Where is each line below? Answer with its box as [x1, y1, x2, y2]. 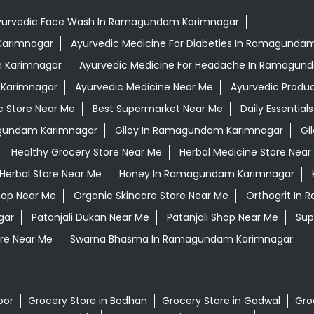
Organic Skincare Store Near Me [73, 189, 228, 203]
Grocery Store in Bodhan [27, 294, 147, 308]
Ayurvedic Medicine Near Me [74, 80, 213, 95]
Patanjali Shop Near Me [166, 210, 278, 225]
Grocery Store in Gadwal [161, 294, 280, 308]
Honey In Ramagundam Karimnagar [118, 167, 294, 182]
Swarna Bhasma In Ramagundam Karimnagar [69, 232, 293, 247]
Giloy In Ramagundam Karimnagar [114, 123, 283, 138]
